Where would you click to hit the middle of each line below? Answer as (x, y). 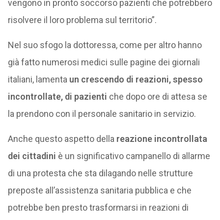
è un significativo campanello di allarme (133, 156)
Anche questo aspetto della (62, 139)
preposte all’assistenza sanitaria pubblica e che (99, 190)
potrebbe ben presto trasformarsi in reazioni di (98, 207)
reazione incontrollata (162, 139)
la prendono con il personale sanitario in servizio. (102, 114)
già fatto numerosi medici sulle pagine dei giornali (104, 62)
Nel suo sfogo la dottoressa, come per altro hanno (105, 45)
